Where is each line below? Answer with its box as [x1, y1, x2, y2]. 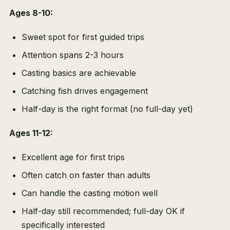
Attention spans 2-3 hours [22, 50, 124, 61]
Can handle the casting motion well [22, 188, 158, 199]
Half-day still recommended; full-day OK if [22, 206, 185, 217]
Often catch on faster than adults [22, 170, 150, 181]
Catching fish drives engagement [22, 86, 148, 97]
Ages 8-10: [9, 8, 53, 18]
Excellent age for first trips [22, 152, 125, 163]
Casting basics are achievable [22, 68, 136, 79]
